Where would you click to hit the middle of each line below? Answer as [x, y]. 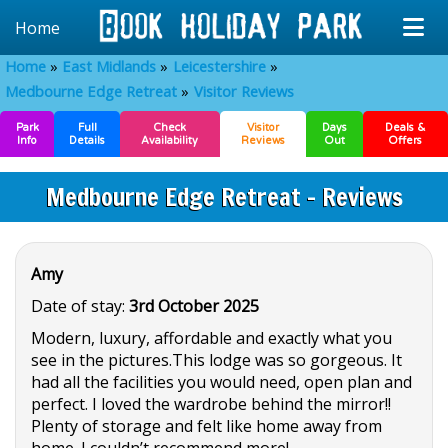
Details [87, 140]
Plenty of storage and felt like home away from [206, 426]
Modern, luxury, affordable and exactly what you [211, 338]
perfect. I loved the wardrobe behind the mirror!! [211, 404]
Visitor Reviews [244, 91]
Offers [405, 140]
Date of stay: [80, 306]
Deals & [405, 127]
